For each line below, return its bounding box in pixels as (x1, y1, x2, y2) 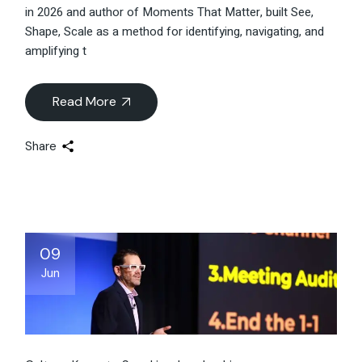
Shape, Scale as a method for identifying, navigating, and (25, 22, 325, 40)
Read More (53, 92, 117, 110)
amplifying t (25, 41, 87, 60)
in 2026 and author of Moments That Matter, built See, (25, 2, 314, 21)
